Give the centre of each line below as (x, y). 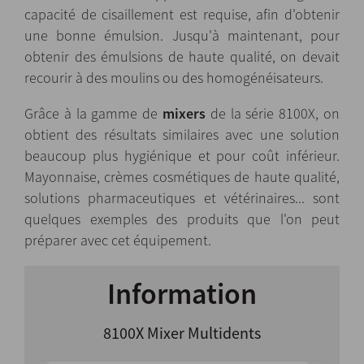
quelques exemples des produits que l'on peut (182, 219)
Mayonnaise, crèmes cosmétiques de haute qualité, (182, 176)
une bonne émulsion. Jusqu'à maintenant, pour (182, 35)
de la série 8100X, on (273, 113)
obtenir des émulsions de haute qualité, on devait (182, 56)
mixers (184, 113)
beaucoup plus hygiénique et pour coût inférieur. (182, 155)
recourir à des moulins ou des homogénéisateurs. (174, 77)
